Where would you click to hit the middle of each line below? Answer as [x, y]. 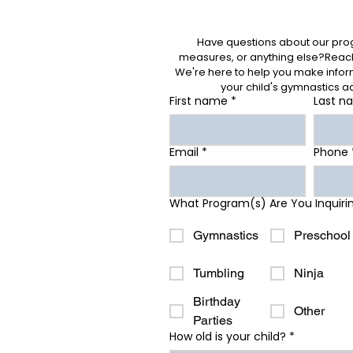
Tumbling [219, 273]
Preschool [322, 235]
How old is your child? [228, 336]
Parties [213, 320]
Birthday [217, 301]
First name [199, 101]
